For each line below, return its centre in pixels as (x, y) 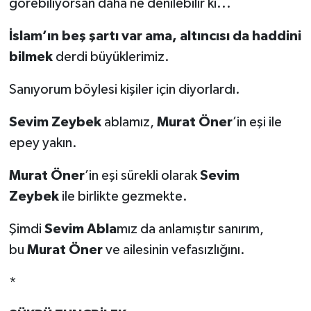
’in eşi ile (257, 122)
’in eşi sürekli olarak (142, 175)
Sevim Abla (80, 229)
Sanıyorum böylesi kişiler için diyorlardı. (124, 89)
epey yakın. (43, 143)
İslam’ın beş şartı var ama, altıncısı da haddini (155, 36)
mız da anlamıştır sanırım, (190, 229)
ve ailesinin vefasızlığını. (174, 250)
